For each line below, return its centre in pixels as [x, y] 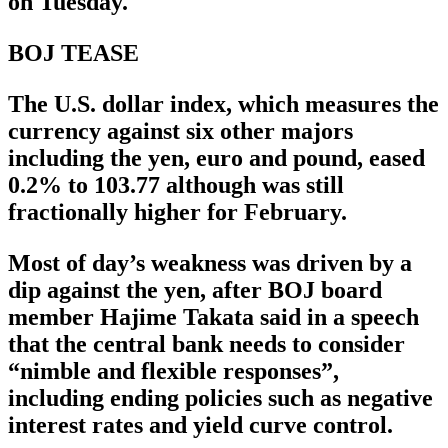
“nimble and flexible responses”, [173, 371]
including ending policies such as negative [220, 398]
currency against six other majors [180, 131]
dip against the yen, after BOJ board [195, 290]
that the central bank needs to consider [206, 344]
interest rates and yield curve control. [200, 425]
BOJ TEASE [73, 53]
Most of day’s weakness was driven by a [210, 263]
